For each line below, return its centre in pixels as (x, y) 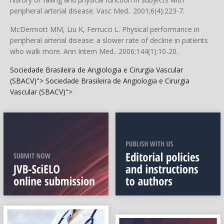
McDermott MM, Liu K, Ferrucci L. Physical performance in (105, 29)
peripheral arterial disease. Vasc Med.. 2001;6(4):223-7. (97, 11)
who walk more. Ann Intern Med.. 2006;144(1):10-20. (94, 51)
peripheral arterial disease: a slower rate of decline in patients (109, 40)
